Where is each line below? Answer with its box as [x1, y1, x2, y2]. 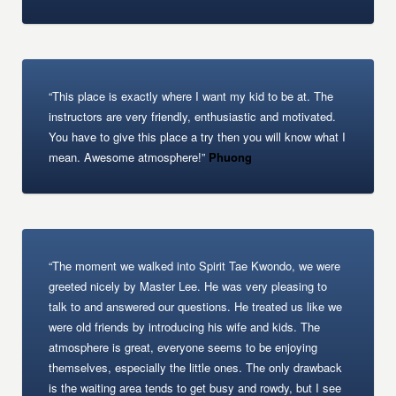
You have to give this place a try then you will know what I [49, 128, 346, 145]
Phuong [205, 148, 253, 165]
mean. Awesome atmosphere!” [49, 148, 206, 165]
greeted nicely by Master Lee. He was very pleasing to [49, 278, 328, 294]
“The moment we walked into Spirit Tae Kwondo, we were [49, 257, 341, 274]
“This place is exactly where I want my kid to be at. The [49, 88, 334, 104]
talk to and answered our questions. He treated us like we [49, 298, 343, 315]
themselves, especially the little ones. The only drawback [49, 359, 343, 376]
